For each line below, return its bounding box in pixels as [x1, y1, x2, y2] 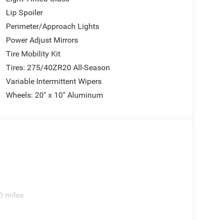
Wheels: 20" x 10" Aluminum [5, 90, 103, 100]
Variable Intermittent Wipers [5, 76, 102, 86]
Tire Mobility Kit [5, 49, 60, 58]
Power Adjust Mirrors [5, 35, 78, 45]
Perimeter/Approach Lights [5, 21, 99, 31]
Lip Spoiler [5, 7, 43, 17]
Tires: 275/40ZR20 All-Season [5, 62, 110, 72]
